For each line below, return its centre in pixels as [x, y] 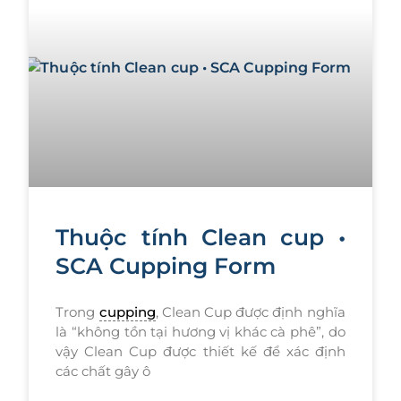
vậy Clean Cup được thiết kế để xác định [200, 352]
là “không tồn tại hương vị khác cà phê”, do [200, 332]
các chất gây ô [103, 371]
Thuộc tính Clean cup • [200, 238]
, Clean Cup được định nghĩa [250, 312]
